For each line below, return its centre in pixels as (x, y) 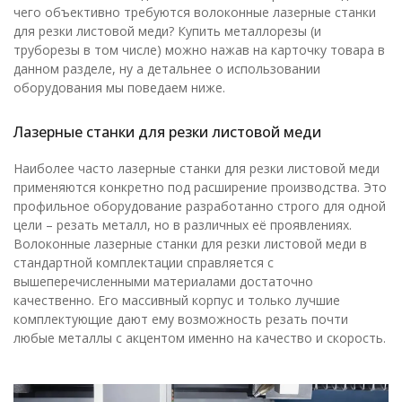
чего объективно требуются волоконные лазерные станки (195, 12)
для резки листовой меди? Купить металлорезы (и (167, 31)
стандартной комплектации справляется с (144, 262)
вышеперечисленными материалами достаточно (163, 281)
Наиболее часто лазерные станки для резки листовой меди (197, 168)
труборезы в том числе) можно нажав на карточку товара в (199, 50)
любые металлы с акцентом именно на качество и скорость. (200, 338)
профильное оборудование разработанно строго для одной (200, 206)
